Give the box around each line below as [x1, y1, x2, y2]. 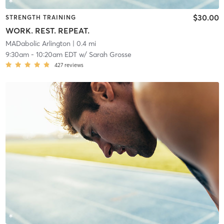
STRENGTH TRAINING [5, 13, 76, 21]
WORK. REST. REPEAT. [5, 25, 89, 35]
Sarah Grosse [88, 49, 131, 59]
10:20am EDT [35, 49, 77, 59]
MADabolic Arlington [5, 38, 70, 48]
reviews [64, 61, 83, 68]
